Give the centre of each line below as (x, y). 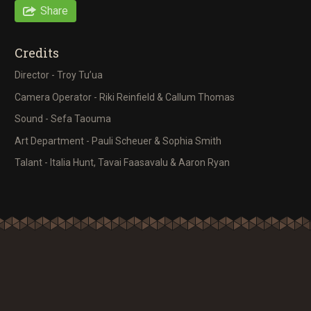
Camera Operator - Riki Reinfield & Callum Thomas (125, 97)
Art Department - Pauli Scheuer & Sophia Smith (118, 141)
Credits (37, 52)
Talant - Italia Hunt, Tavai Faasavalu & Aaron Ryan (122, 163)
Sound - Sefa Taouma (63, 119)
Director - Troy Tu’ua (59, 75)
